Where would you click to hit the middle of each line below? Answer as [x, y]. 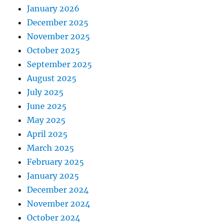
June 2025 [47, 106]
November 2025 [59, 36]
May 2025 [47, 120]
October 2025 [54, 50]
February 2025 [56, 162]
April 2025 [48, 134]
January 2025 [53, 176]
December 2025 [58, 22]
